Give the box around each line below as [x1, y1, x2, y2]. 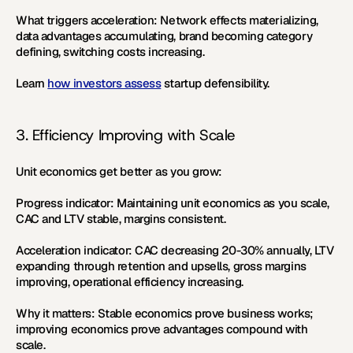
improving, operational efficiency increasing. [16, 274, 243, 289]
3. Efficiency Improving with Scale [16, 125, 236, 145]
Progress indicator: [16, 195, 114, 210]
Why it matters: [16, 306, 95, 321]
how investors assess [47, 76, 162, 91]
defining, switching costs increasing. [16, 44, 205, 59]
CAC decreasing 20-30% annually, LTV [132, 243, 334, 258]
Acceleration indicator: [16, 243, 132, 258]
